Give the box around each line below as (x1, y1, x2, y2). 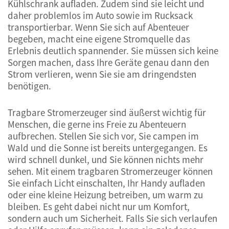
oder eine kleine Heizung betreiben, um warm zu (8, 188, 203, 201)
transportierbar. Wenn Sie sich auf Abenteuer (8, 20, 189, 33)
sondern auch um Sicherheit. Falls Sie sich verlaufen (8, 212, 217, 224)
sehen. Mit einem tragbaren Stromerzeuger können (8, 165, 213, 177)
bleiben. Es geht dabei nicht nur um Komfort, (8, 200, 190, 213)
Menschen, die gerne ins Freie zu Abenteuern (8, 118, 186, 130)
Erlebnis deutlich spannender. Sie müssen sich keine (8, 44, 218, 57)
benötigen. (8, 79, 51, 92)
